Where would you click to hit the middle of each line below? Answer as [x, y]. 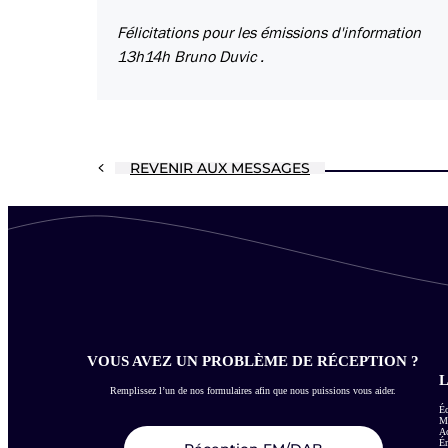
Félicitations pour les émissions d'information [269, 33]
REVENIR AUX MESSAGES [220, 168]
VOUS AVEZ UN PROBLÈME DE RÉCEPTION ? [253, 360]
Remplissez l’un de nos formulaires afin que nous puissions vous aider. [253, 390]
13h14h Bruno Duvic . [190, 57]
